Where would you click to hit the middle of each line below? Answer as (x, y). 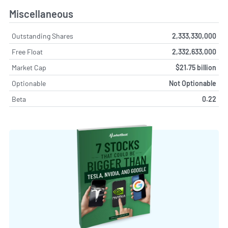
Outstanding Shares (42, 36)
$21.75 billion (196, 68)
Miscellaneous (41, 14)
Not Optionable (193, 83)
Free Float (27, 52)
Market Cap (29, 68)
